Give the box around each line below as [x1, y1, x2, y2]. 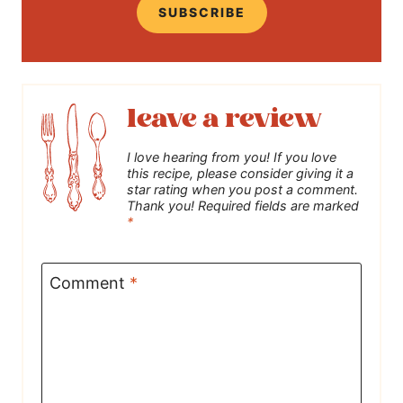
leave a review [127, 96, 321, 143]
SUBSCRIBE [157, 4, 246, 21]
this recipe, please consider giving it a [127, 166, 354, 182]
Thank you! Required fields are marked [127, 198, 359, 214]
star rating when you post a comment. [127, 182, 358, 198]
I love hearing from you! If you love [127, 149, 336, 166]
